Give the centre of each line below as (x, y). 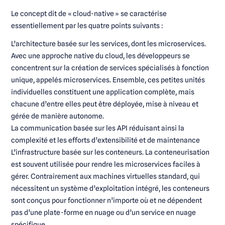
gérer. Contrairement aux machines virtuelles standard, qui (105, 176)
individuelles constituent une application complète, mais (103, 92)
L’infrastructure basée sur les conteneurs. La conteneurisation (110, 152)
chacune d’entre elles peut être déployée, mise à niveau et (105, 104)
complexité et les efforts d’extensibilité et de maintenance (105, 140)
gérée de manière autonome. (58, 116)
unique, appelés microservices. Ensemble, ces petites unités (108, 80)
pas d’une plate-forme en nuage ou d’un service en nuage (103, 212)
